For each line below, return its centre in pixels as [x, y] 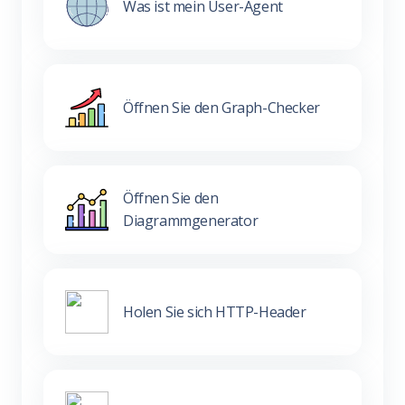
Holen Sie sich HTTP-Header [215, 311]
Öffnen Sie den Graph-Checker [221, 107]
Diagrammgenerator [191, 221]
